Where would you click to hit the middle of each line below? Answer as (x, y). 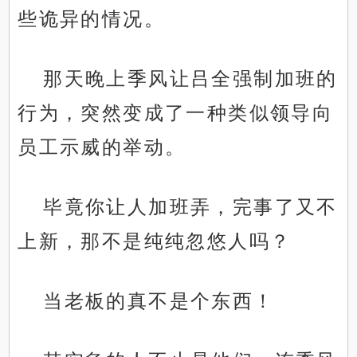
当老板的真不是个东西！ (159, 301)
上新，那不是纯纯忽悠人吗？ (155, 241)
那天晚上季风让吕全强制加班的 (190, 79)
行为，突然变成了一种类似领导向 (176, 113)
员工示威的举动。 (102, 147)
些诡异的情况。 (92, 19)
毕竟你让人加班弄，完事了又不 (190, 207)
